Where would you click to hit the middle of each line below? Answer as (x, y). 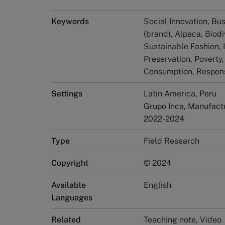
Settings (67, 94)
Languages (72, 198)
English (157, 185)
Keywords (70, 21)
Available (69, 185)
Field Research (172, 141)
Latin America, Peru (180, 94)
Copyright (70, 163)
